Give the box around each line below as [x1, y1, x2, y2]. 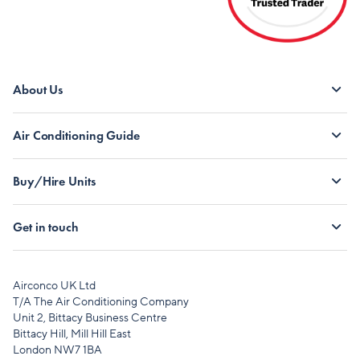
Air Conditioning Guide [13, 126, 140, 144]
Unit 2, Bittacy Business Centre [13, 310, 167, 326]
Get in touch [13, 218, 79, 235]
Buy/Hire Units [13, 172, 96, 190]
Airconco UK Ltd [13, 278, 96, 294]
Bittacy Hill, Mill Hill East [13, 326, 131, 342]
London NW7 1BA [13, 342, 102, 358]
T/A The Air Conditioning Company [13, 294, 189, 310]
